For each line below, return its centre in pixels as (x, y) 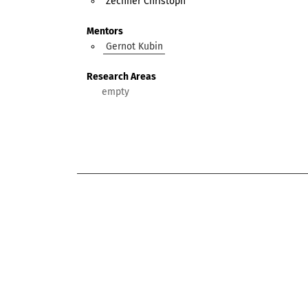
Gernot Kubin (134, 46)
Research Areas (121, 77)
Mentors (105, 31)
